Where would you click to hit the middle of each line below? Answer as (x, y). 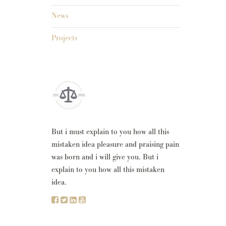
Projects (64, 38)
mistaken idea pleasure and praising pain (115, 145)
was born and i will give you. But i (105, 157)
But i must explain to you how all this (110, 132)
